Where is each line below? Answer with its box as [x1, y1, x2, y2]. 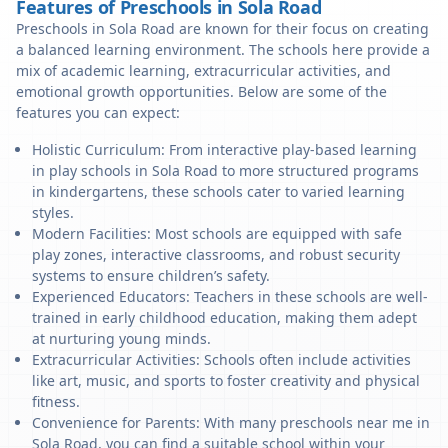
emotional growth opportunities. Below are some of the [16, 82, 387, 101]
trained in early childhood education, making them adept [32, 308, 417, 327]
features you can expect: [16, 103, 180, 122]
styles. [32, 203, 74, 222]
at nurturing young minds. [32, 329, 211, 348]
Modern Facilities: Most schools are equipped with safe [32, 224, 402, 243]
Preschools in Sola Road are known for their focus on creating [16, 19, 429, 38]
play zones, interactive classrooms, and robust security [32, 245, 400, 264]
